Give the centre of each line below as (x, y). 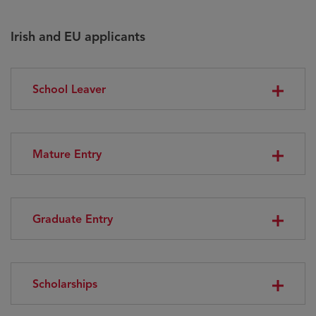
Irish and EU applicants (78, 37)
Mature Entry (67, 154)
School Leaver (69, 90)
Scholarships (65, 284)
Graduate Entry (73, 219)
